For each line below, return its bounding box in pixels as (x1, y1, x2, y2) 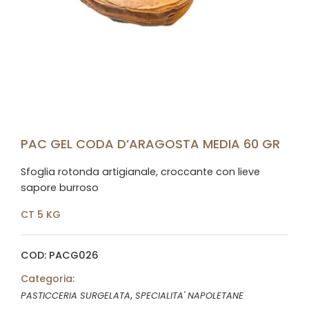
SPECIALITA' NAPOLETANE (135, 289, 243, 302)
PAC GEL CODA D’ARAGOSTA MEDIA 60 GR (21, 135, 280, 152)
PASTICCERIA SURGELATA (21, 289, 130, 302)
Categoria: (21, 272, 74, 286)
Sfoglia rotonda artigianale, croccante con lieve (21, 165, 260, 179)
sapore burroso (21, 181, 99, 195)
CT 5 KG (21, 208, 61, 221)
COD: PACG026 (21, 248, 99, 262)
